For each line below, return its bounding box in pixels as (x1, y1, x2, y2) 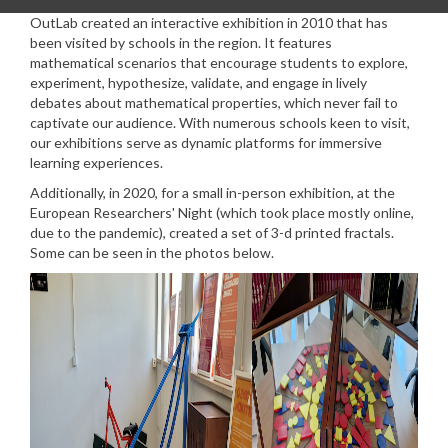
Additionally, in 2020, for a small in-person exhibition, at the (30, 184, 395, 201)
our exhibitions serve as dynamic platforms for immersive (30, 134, 382, 151)
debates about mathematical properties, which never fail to (30, 94, 398, 111)
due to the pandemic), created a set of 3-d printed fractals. (30, 224, 394, 241)
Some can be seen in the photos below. (30, 244, 274, 261)
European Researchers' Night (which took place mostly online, (30, 204, 414, 221)
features (275, 34, 332, 51)
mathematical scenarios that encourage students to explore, (30, 54, 408, 71)
